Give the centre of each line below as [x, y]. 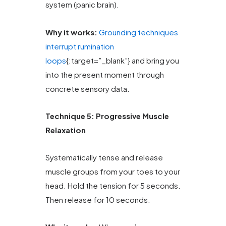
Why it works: [71, 32]
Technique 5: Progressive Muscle [107, 116]
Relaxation [66, 130]
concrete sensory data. [88, 88]
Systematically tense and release [104, 157]
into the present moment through [105, 74]
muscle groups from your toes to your [113, 172]
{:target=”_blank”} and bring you [123, 60]
